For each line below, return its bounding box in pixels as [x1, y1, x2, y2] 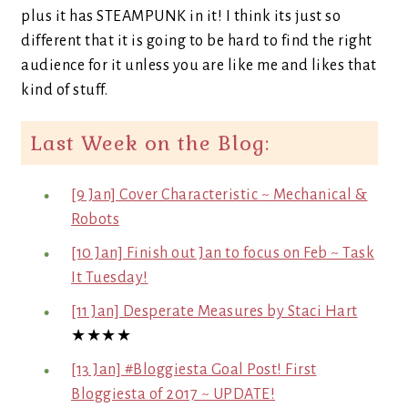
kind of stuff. [21, 82, 107, 98]
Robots [71, 211, 119, 228]
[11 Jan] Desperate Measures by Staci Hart [71, 303, 358, 320]
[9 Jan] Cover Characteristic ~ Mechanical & [71, 187, 368, 203]
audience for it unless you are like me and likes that [21, 57, 377, 74]
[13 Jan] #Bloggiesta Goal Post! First [71, 362, 317, 378]
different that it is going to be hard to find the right [21, 33, 372, 49]
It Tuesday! [71, 270, 148, 286]
